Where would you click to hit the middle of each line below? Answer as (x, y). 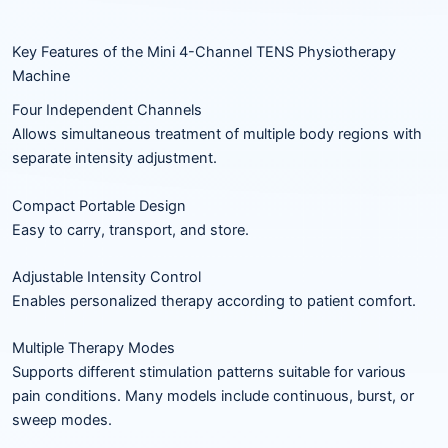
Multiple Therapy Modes (93, 348)
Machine (41, 76)
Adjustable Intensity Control (106, 276)
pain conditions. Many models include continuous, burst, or (213, 396)
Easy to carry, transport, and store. (130, 229)
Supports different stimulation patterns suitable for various (209, 372)
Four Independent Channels (107, 110)
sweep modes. (62, 420)
